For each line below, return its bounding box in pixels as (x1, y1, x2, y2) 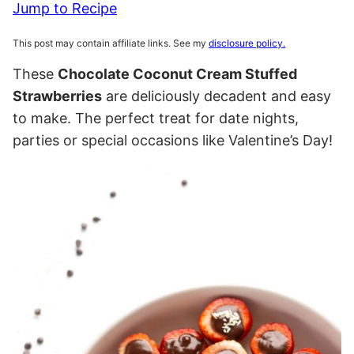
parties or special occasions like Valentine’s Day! (13, 132, 333, 149)
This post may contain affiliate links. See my (13, 37, 209, 49)
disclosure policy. (209, 37, 285, 49)
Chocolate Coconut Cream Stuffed (58, 66, 297, 82)
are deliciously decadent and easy (102, 88, 331, 104)
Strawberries (13, 88, 102, 104)
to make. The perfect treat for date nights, (13, 110, 299, 126)
